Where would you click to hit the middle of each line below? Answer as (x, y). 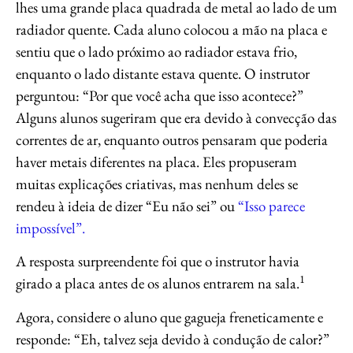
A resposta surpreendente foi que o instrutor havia (158, 262)
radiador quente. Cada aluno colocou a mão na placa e (171, 30)
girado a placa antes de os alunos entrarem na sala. (158, 284)
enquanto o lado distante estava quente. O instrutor (163, 74)
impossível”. (50, 228)
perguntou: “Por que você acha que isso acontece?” (160, 96)
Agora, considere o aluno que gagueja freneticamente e (169, 317)
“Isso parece (271, 206)
